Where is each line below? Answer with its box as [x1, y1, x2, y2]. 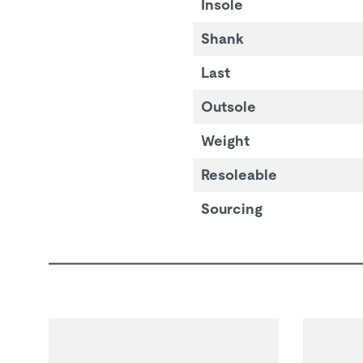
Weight [200, 131, 250, 149]
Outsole [200, 97, 256, 115]
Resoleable [200, 165, 277, 183]
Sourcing [200, 199, 263, 217]
